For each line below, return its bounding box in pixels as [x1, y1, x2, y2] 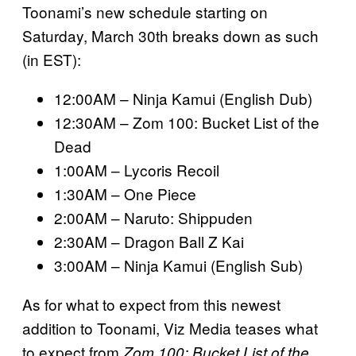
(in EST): [22, 48, 81, 71]
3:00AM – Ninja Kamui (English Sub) [54, 254, 307, 277]
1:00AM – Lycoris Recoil [54, 159, 219, 181]
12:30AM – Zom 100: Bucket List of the [54, 111, 319, 133]
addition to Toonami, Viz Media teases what [22, 317, 318, 339]
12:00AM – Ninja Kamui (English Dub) [54, 87, 312, 110]
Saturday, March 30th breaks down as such [22, 25, 319, 47]
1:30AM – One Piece [54, 183, 196, 205]
